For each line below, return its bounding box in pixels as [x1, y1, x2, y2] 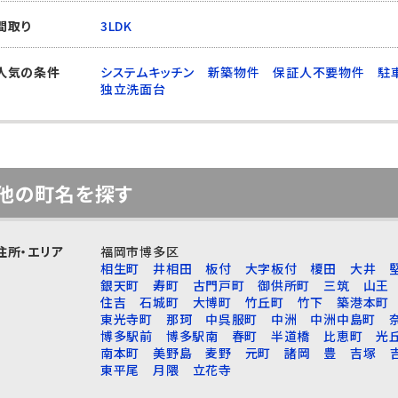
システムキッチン [100, 63, 195, 82]
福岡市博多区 [100, 243, 179, 261]
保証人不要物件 [273, 63, 365, 82]
